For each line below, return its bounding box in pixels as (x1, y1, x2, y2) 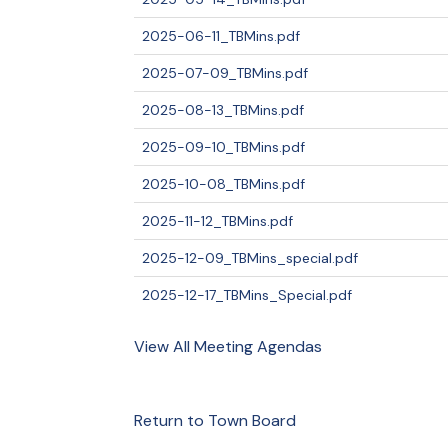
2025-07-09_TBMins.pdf (142, 63, 309, 82)
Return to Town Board (134, 409, 297, 431)
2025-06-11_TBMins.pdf (142, 26, 301, 45)
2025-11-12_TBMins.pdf (142, 211, 294, 230)
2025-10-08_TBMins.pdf (142, 174, 306, 193)
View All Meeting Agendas (134, 335, 323, 357)
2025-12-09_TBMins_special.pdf (142, 248, 359, 267)
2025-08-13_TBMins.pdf (142, 100, 305, 119)
